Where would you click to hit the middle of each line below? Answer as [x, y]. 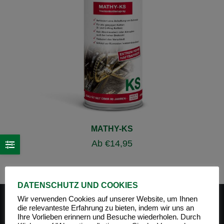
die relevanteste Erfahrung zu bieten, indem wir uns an [106, 208]
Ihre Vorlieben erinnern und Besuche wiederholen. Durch [109, 217]
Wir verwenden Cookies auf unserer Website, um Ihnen [107, 199]
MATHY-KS [112, 129]
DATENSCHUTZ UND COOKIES [78, 185]
